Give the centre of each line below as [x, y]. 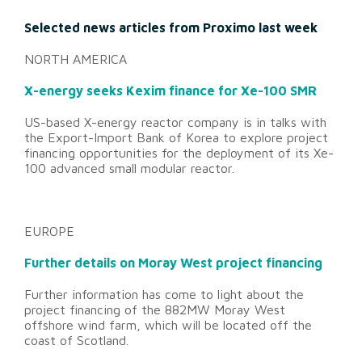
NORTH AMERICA [76, 59]
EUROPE [49, 232]
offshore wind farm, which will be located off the [168, 325]
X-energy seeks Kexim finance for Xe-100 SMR [170, 91]
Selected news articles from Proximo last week [171, 28]
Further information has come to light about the [164, 295]
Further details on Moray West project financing [173, 263]
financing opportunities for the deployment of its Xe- [179, 153]
